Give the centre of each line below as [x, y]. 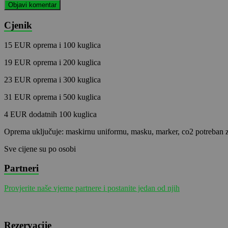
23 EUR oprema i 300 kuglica [52, 79]
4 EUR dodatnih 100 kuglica [50, 114]
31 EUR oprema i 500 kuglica [52, 97]
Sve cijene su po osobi [40, 149]
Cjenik [18, 25]
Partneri [21, 168]
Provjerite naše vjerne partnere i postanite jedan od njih [92, 188]
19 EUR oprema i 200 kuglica [52, 62]
